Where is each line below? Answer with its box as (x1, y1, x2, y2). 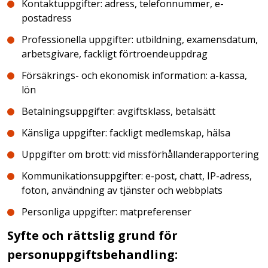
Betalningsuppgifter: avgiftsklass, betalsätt (22, 105, 215, 118)
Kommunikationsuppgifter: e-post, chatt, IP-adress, (22, 169, 252, 182)
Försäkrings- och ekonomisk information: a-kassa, (22, 69, 247, 82)
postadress (22, 11, 72, 25)
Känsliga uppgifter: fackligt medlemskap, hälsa (22, 126, 230, 139)
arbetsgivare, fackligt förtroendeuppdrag (22, 47, 208, 60)
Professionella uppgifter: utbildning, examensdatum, (22, 33, 258, 46)
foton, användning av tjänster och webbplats (22, 184, 223, 197)
